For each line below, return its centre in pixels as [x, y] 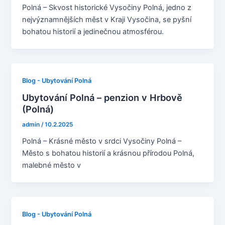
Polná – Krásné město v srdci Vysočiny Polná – [102, 141]
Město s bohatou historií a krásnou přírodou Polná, [108, 153]
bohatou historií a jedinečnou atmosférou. [93, 31]
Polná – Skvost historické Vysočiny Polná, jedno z [107, 7]
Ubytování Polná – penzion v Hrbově [102, 98]
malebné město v [52, 165]
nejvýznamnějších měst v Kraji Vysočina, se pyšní [107, 19]
